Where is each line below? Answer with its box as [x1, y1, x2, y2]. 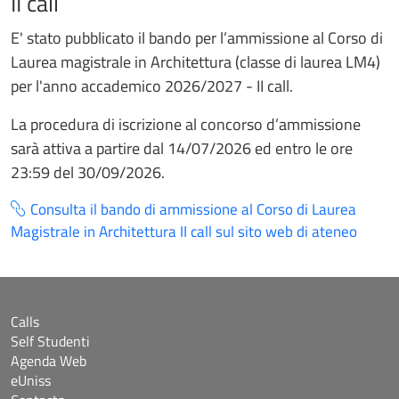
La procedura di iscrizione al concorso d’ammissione [11, 111, 361, 136]
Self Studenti [11, 330, 90, 352]
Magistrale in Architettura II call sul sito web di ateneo [11, 219, 357, 243]
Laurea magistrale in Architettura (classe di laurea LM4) [11, 49, 380, 74]
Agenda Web [11, 349, 86, 371]
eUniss [11, 369, 51, 391]
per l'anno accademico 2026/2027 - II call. [11, 73, 293, 98]
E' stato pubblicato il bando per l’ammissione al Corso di [11, 25, 383, 50]
